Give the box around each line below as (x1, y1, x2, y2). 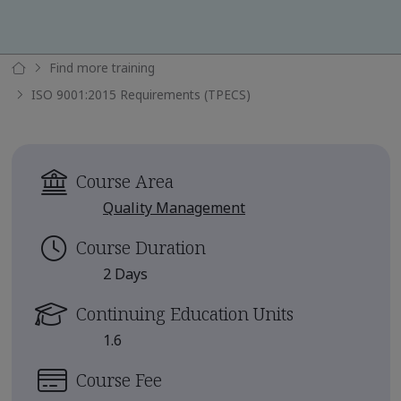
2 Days (103, 263, 148, 284)
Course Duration (76, 235, 206, 260)
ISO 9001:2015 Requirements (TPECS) (30, 85, 251, 103)
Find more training (48, 58, 155, 76)
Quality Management (103, 197, 245, 218)
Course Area (76, 168, 174, 193)
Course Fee (76, 367, 162, 392)
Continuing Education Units (76, 301, 294, 326)
